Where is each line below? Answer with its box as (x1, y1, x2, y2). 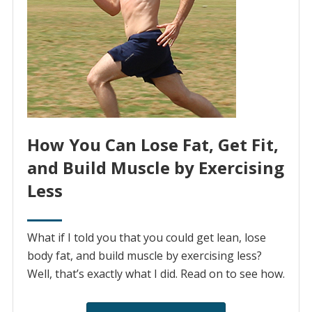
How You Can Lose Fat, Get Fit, (26, 133, 279, 157)
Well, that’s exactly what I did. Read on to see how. (26, 266, 285, 282)
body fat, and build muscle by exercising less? (26, 248, 262, 264)
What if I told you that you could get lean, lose (26, 230, 266, 246)
